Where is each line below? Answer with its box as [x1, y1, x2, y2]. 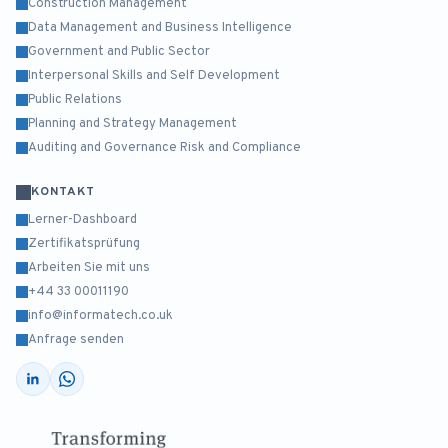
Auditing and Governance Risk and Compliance [28, 140, 301, 157]
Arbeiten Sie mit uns [28, 260, 150, 277]
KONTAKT [31, 184, 95, 201]
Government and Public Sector [28, 44, 210, 61]
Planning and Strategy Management [28, 116, 237, 133]
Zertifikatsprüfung [28, 236, 140, 253]
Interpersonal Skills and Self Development [28, 68, 280, 85]
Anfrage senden [28, 332, 124, 349]
